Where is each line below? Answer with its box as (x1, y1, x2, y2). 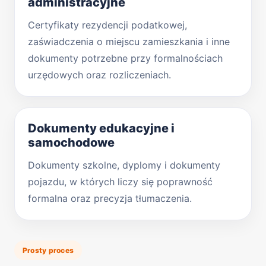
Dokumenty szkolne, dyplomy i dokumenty (28, 159, 220, 171)
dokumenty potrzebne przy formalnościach (28, 52, 223, 64)
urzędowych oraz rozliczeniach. (28, 68, 171, 81)
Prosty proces (23, 245, 74, 255)
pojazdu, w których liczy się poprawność (28, 175, 213, 188)
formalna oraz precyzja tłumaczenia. (28, 192, 192, 204)
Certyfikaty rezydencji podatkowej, (28, 18, 187, 31)
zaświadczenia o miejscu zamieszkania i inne (28, 35, 230, 47)
